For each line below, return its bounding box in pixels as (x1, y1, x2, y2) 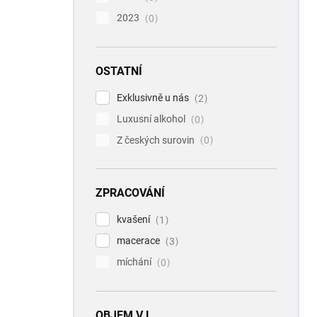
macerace (117, 235, 162, 247)
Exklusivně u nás (117, 91, 191, 103)
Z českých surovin (117, 134, 197, 146)
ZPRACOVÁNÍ (96, 186, 165, 200)
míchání (117, 256, 154, 267)
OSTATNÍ (96, 64, 142, 78)
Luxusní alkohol (117, 113, 188, 125)
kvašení (117, 214, 152, 226)
